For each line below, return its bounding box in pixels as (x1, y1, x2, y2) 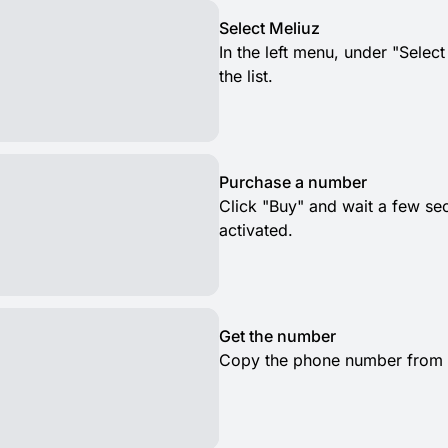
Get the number (219, 326, 336, 346)
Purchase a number (219, 172, 367, 192)
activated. (219, 220, 293, 240)
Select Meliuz (219, 18, 320, 38)
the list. (219, 66, 273, 86)
